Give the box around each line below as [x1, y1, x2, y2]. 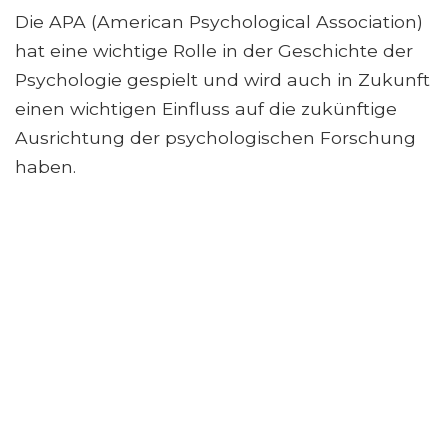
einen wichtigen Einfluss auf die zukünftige [15, 98, 397, 120]
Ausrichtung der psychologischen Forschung [15, 127, 416, 149]
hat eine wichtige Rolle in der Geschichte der [15, 40, 413, 62]
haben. [15, 156, 76, 178]
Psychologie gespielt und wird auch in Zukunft [15, 69, 430, 91]
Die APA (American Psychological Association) [15, 11, 423, 33]
